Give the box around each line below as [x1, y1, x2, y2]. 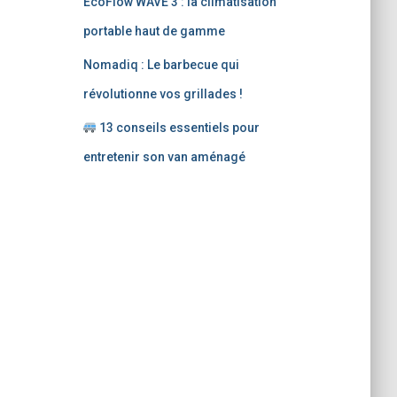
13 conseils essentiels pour [97, 121, 261, 135]
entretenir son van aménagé [82, 150, 245, 164]
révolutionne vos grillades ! [82, 87, 243, 101]
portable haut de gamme [82, 24, 225, 38]
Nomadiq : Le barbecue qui [82, 58, 239, 72]
